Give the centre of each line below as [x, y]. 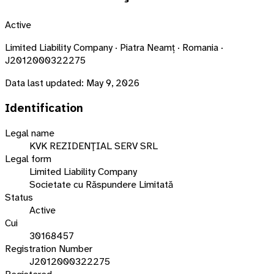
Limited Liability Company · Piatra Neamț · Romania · [114, 47]
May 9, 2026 [113, 83]
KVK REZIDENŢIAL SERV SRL [94, 146]
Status [19, 198]
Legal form [28, 159]
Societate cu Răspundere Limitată [101, 185]
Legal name [30, 133]
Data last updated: [44, 83]
